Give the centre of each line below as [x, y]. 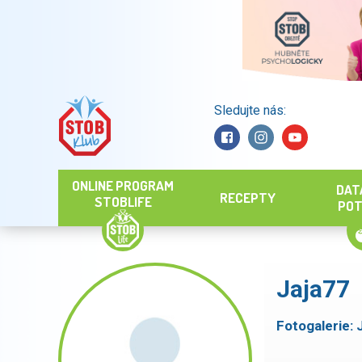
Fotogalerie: [316, 326]
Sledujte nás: [250, 110]
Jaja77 [313, 289]
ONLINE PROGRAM [123, 185]
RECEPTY [247, 198]
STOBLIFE [123, 202]
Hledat [168, 125]
